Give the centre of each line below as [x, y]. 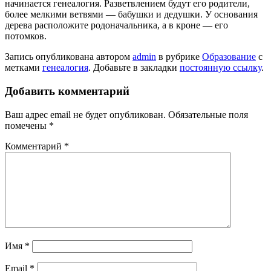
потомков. [26, 36]
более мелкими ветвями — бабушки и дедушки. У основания [131, 15]
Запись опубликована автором [69, 57]
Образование [229, 57]
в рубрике [179, 57]
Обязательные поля [208, 114]
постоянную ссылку [220, 68]
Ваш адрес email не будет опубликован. [85, 114]
